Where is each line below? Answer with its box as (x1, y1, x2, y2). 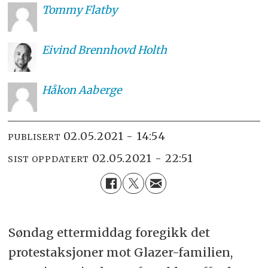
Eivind (41, 42, 75, 57)
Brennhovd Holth (77, 42, 167, 57)
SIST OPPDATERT (8, 153, 90, 165)
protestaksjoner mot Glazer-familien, (8, 245, 233, 260)
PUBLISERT (8, 131, 61, 142)
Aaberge (78, 83, 121, 98)
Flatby (84, 2, 117, 17)
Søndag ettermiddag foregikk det (8, 225, 210, 240)
